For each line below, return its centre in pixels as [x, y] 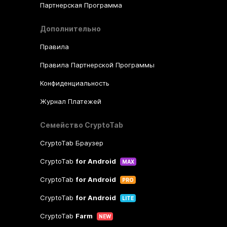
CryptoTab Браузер [71, 143]
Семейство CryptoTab [81, 125]
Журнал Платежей [70, 101]
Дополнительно [70, 29]
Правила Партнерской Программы [97, 65]
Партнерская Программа [81, 5]
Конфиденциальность [74, 83]
